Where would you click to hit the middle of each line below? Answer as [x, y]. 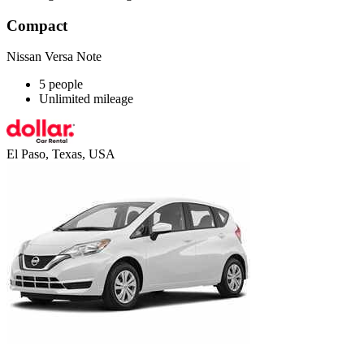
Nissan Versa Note [54, 57]
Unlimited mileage [86, 99]
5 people [61, 84]
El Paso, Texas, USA [61, 154]
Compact [37, 25]
